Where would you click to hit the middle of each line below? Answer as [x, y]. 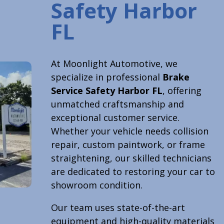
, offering [182, 91]
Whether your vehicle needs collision [129, 131]
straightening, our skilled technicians [131, 158]
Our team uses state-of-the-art [118, 208]
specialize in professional [106, 77]
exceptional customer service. [115, 118]
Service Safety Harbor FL [106, 91]
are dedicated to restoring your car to [133, 172]
